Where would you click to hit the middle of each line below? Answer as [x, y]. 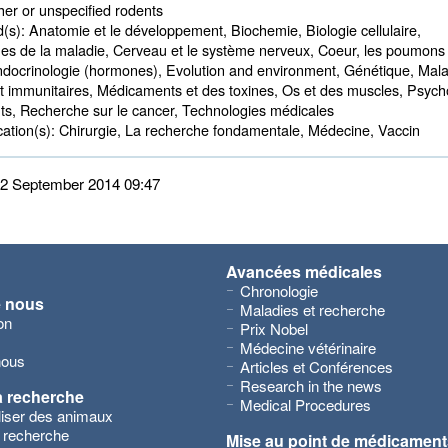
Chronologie [279, 290]
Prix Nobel [274, 328]
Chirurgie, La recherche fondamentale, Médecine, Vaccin [237, 129]
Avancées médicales [304, 271]
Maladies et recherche [312, 309]
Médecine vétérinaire [308, 347]
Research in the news [311, 385]
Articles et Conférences [316, 366]
